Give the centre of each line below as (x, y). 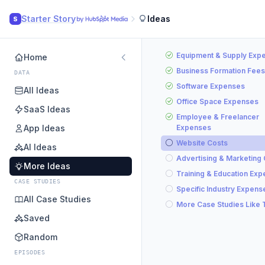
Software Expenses (211, 86)
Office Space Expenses (217, 101)
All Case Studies (57, 199)
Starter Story (49, 19)
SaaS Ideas (47, 109)
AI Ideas (40, 147)
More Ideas (47, 166)
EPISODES (30, 252)
